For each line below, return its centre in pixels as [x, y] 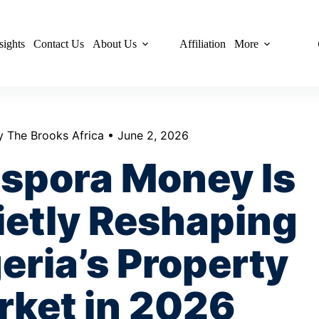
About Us [115, 44]
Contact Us [59, 44]
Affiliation [203, 44]
